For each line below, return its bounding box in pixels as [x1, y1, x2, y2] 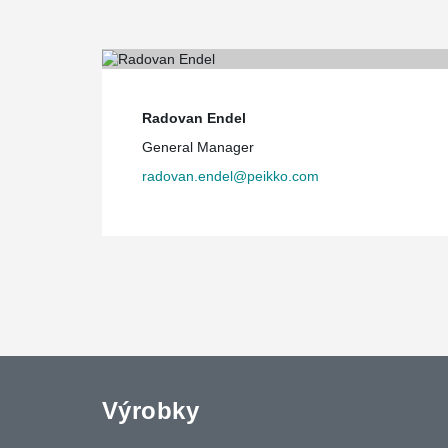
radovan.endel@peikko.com [142, 167, 319, 184]
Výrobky [102, 396, 200, 424]
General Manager [142, 138, 254, 155]
